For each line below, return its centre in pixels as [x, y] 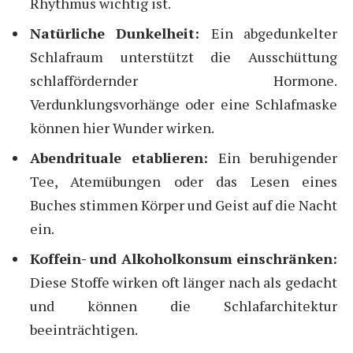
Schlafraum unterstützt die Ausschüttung [184, 57]
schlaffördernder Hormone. [184, 81]
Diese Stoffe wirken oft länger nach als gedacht [184, 282]
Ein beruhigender [278, 157]
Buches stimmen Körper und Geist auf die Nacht [184, 204]
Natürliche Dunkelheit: [121, 33]
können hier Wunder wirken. [122, 128]
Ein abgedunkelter [274, 33]
